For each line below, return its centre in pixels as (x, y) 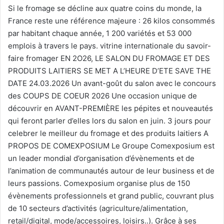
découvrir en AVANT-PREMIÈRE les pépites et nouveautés (110, 108)
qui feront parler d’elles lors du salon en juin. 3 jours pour (109, 120)
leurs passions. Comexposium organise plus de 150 (99, 183)
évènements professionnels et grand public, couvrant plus (111, 195)
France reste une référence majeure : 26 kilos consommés (111, 20)
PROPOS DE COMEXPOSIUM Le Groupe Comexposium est (111, 145)
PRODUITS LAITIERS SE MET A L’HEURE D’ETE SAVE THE (109, 70)
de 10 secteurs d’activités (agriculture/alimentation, (98, 208)
